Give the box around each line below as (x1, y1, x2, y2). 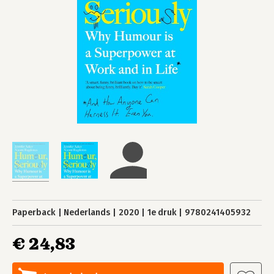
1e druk (147, 207, 177, 218)
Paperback (12, 207, 56, 218)
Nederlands (64, 207, 111, 218)
